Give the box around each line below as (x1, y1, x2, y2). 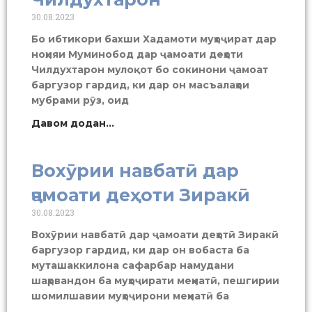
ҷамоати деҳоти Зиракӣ (31, 184, 250, 205)
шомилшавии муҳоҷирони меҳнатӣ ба (31, 289, 229, 302)
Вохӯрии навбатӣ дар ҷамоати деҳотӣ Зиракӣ (31, 228, 279, 241)
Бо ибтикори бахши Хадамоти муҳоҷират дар (31, 32, 276, 45)
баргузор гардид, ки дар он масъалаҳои (31, 78, 249, 91)
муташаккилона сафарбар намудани (31, 258, 234, 272)
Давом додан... (31, 116, 114, 130)
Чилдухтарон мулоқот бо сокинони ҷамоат (31, 63, 268, 76)
